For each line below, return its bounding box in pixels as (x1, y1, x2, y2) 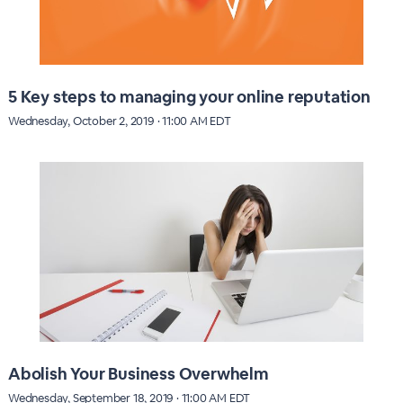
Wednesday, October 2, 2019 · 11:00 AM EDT (7, 113, 231, 130)
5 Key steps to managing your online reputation (7, 86, 371, 108)
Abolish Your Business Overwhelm (7, 363, 269, 385)
